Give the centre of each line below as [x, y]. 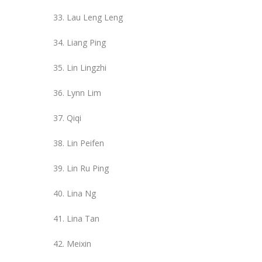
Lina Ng [81, 193]
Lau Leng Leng [95, 17]
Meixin [79, 243]
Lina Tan [83, 218]
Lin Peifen [85, 143]
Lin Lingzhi [87, 67]
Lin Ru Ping [88, 168]
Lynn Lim [84, 92]
